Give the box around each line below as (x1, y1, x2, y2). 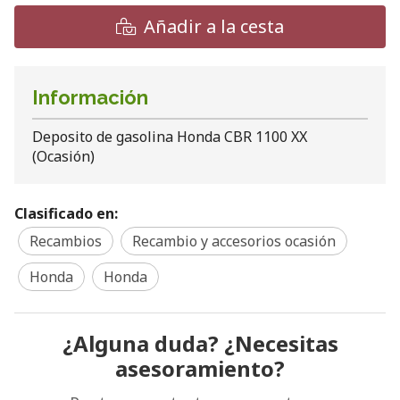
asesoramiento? (115, 353, 285, 383)
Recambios (29, 230, 102, 251)
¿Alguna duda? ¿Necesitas (62, 328, 338, 358)
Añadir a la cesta (144, 14, 284, 38)
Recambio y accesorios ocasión (132, 230, 336, 251)
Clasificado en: (14, 203, 118, 223)
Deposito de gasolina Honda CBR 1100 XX (32, 127, 307, 146)
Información (32, 86, 148, 109)
